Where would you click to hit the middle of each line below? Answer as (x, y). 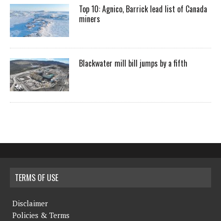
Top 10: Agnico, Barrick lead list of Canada (143, 9)
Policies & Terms (41, 215)
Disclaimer (30, 203)
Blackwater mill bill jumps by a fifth (133, 63)
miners (91, 18)
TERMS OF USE (37, 177)
